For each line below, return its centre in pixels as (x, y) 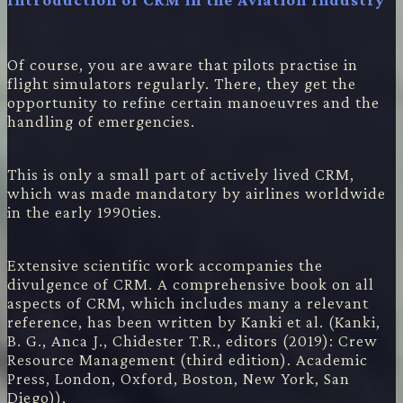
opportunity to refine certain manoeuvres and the (193, 103)
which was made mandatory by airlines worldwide (197, 193)
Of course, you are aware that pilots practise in (183, 65)
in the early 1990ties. (85, 212)
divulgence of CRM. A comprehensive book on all (191, 284)
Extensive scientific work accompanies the (165, 265)
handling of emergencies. (101, 121)
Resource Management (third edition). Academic (188, 360)
